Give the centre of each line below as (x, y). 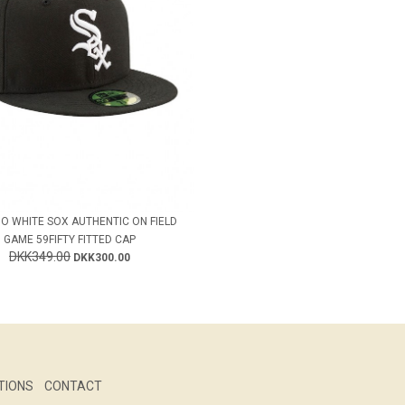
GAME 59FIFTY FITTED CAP (69, 239)
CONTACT (73, 386)
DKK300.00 (101, 257)
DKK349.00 (39, 256)
